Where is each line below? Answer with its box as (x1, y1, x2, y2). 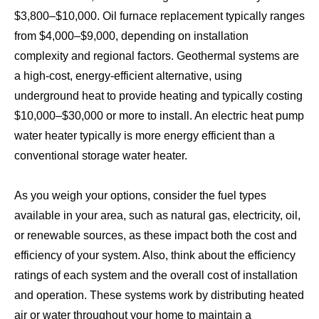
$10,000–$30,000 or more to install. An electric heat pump (14, 109, 304, 122)
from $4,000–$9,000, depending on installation (14, 29, 249, 42)
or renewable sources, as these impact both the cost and (14, 229, 297, 241)
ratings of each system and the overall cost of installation (14, 268, 298, 281)
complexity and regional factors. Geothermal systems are (14, 49, 299, 62)
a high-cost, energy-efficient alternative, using (14, 69, 242, 82)
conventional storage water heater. (14, 149, 187, 162)
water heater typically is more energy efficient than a (14, 129, 275, 142)
